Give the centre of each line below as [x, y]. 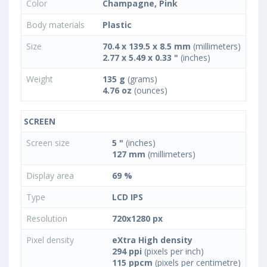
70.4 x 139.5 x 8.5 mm [147, 46]
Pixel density [51, 240]
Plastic [117, 25]
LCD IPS [128, 197]
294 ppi [127, 252]
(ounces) [150, 91]
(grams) [141, 79]
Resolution [48, 219]
